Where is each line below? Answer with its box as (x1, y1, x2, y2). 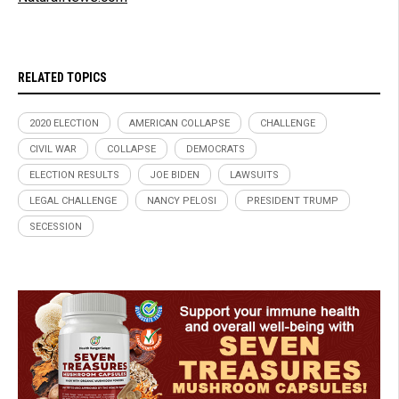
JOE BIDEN (150, 168, 199, 181)
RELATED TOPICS (18, 69, 107, 85)
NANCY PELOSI (147, 194, 216, 207)
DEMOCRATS (186, 142, 245, 155)
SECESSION (29, 220, 82, 232)
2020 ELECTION (29, 117, 99, 129)
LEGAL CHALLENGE (29, 194, 117, 207)
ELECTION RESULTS (29, 168, 119, 181)
